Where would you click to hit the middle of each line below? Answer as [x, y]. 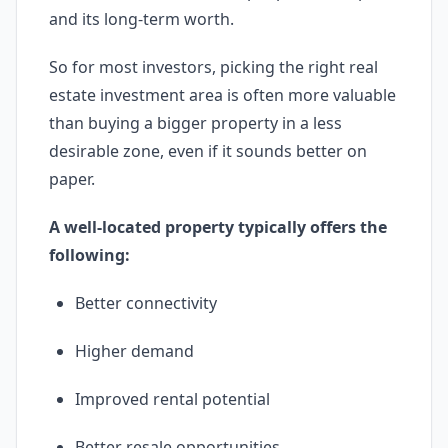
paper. [72, 179]
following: [89, 255]
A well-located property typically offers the [218, 227]
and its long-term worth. [143, 19]
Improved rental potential [172, 399]
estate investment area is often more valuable [222, 95]
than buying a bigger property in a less [195, 123]
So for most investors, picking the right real [213, 67]
